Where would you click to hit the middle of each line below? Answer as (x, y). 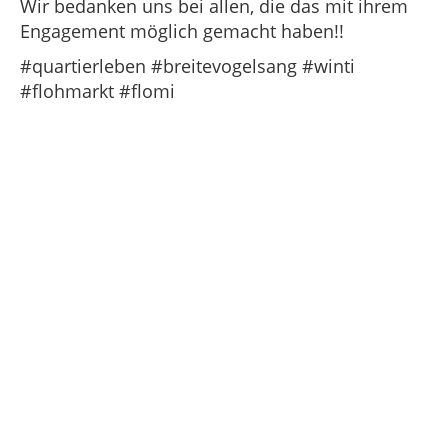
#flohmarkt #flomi (100, 91)
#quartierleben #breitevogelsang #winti (187, 66)
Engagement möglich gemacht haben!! (182, 31)
